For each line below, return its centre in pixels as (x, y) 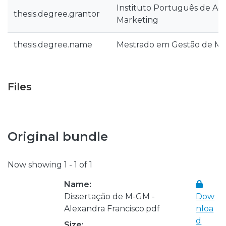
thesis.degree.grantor (57, 14)
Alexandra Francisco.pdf (112, 208)
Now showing (36, 164)
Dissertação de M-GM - (109, 196)
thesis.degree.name (53, 45)
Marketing (137, 20)
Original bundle (58, 136)
